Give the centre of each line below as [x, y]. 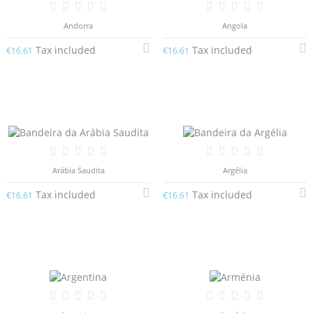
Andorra [78, 25]
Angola [235, 25]
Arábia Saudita [78, 170]
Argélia [235, 170]
